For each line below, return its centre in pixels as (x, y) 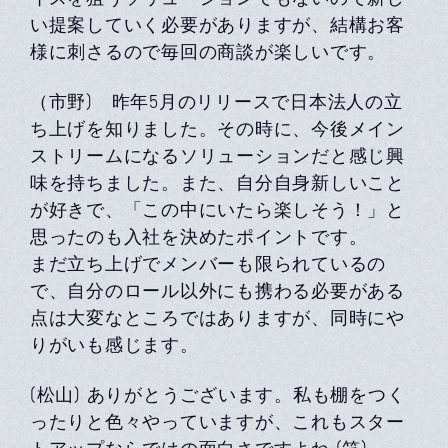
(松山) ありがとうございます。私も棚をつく (218, 394)
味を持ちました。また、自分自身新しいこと (217, 182)
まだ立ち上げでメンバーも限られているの (208, 263)
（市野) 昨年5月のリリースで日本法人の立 (216, 101)
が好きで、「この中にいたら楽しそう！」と (217, 209)
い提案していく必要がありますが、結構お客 (217, 24)
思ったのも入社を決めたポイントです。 (199, 236)
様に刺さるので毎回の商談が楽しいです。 (208, 51)
